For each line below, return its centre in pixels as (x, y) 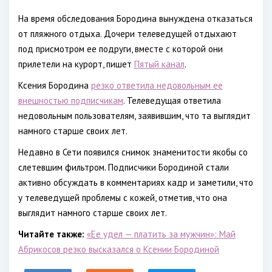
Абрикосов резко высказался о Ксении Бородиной (119, 249)
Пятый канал (159, 64)
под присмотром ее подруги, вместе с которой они (121, 49)
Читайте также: (51, 234)
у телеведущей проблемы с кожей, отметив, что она (123, 198)
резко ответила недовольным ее (157, 85)
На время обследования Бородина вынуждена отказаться (135, 19)
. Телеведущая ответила (172, 100)
